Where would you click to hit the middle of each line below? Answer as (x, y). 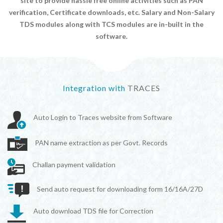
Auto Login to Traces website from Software (103, 117)
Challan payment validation (74, 165)
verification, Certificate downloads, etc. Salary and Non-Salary (111, 12)
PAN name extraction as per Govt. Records (101, 143)
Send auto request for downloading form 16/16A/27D (120, 189)
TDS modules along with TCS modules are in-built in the (111, 24)
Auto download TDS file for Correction (93, 211)
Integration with (95, 88)
